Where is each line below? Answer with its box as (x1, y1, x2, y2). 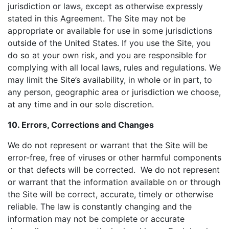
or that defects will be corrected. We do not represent (8, 165, 220, 175)
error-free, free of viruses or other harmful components (8, 152, 221, 163)
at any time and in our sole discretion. (8, 99, 154, 109)
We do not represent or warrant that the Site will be (8, 140, 208, 150)
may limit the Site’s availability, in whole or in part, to (8, 75, 212, 85)
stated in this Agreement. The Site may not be (8, 13, 186, 24)
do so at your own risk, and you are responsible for (8, 50, 207, 60)
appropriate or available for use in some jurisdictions (8, 26, 212, 36)
